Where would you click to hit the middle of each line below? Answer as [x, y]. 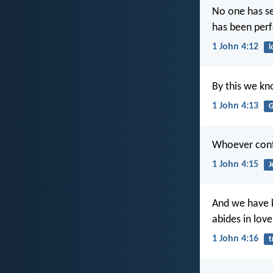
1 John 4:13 [235, 106]
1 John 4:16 [235, 239]
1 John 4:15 [235, 165]
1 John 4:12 [235, 47]
